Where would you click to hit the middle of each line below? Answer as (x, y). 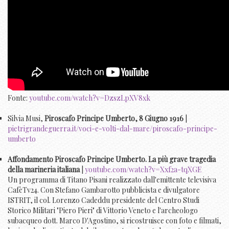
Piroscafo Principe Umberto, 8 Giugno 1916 (114, 119)
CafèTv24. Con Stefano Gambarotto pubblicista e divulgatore (104, 190)
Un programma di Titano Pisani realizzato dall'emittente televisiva (112, 180)
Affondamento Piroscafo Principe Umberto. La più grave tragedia (112, 159)
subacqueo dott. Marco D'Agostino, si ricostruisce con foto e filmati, (114, 221)
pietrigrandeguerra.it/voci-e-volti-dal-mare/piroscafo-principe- (112, 129)
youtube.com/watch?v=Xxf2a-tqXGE (143, 170)
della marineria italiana (44, 170)
